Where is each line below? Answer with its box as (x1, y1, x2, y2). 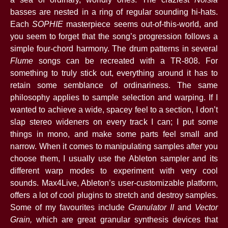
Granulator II (128, 203, 174, 212)
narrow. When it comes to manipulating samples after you (10, 142, 218, 151)
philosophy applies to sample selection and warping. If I (10, 93, 218, 102)
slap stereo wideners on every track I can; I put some (10, 118, 218, 127)
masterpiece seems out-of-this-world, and (66, 20, 218, 29)
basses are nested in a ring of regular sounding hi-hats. (10, 8, 218, 17)
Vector (195, 203, 218, 212)
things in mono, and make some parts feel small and (10, 130, 218, 139)
